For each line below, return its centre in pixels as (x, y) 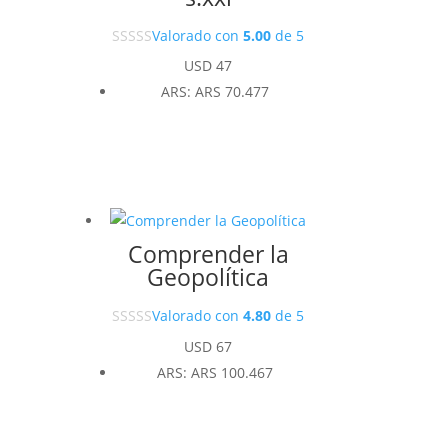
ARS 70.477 (232, 91)
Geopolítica (208, 277)
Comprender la (208, 254)
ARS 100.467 (232, 372)
